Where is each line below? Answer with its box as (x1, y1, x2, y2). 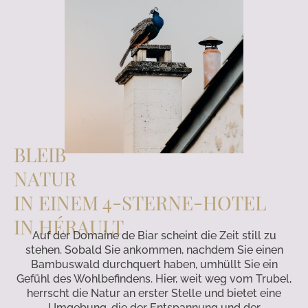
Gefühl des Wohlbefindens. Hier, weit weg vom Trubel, (16, 272, 291, 286)
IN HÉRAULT (14, 214, 124, 240)
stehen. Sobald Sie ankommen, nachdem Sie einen (25, 243, 283, 257)
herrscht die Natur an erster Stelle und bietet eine (27, 287, 281, 300)
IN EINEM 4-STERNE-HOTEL (14, 190, 266, 216)
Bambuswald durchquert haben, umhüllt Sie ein (30, 258, 278, 272)
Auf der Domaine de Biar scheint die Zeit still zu (32, 229, 276, 243)
